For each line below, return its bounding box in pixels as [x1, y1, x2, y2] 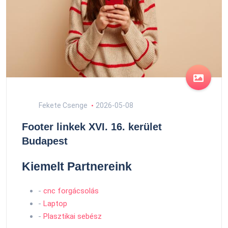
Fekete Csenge [37, 101, 88, 109]
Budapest [22, 135, 68, 147]
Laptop [43, 199, 67, 208]
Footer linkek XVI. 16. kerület [22, 121, 162, 132]
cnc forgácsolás [43, 186, 99, 195]
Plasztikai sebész [43, 212, 102, 221]
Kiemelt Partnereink [22, 160, 132, 173]
